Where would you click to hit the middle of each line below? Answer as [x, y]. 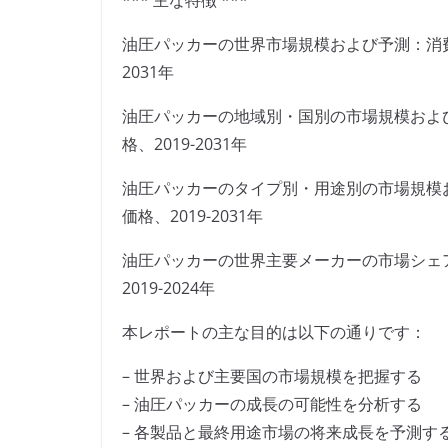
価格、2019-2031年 [192, 216]
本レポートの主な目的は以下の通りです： [274, 332]
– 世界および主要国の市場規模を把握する [272, 376]
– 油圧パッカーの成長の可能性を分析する [272, 404]
